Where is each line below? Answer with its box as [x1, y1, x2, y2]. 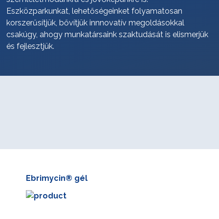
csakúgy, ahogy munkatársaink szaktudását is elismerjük [6, 30, 208, 39]
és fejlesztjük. [6, 42, 54, 51]
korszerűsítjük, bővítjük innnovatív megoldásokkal [6, 18, 184, 27]
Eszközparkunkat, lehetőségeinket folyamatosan [6, 6, 182, 16]
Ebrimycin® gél [25, 174, 88, 183]
